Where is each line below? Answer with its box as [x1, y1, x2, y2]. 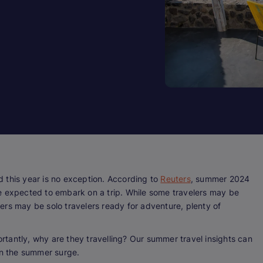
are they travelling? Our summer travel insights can [49, 234, 252, 244]
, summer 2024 [190, 174, 250, 184]
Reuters [160, 174, 191, 184]
